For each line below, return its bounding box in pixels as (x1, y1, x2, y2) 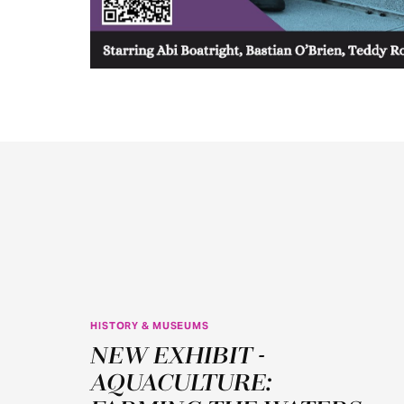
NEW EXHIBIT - (90, 343, 265, 370)
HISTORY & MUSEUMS (90, 318, 209, 332)
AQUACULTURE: (90, 370, 271, 397)
